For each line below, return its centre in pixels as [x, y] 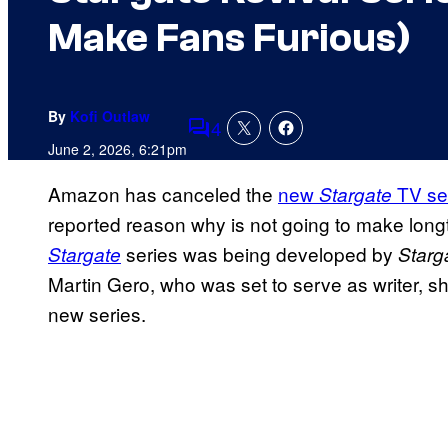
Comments [233, 141]
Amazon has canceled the [163, 194]
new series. [97, 314]
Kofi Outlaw [110, 116]
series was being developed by [262, 254]
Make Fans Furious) [229, 38]
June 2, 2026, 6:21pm [117, 149]
